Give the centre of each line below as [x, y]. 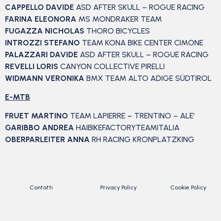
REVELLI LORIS [33, 66]
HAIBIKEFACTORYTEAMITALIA [128, 128]
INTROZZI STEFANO [43, 42]
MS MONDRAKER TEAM [120, 19]
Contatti [41, 187]
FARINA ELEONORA [42, 19]
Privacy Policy [118, 187]
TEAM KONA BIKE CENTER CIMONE [143, 42]
